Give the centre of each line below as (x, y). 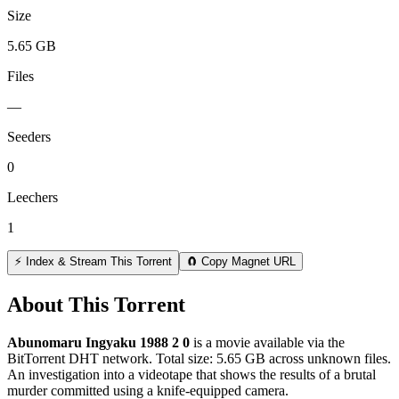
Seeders (29, 137)
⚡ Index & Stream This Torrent (93, 262)
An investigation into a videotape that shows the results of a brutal (191, 375)
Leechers (33, 198)
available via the (297, 343)
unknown (334, 359)
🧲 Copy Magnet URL (241, 262)
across (286, 359)
